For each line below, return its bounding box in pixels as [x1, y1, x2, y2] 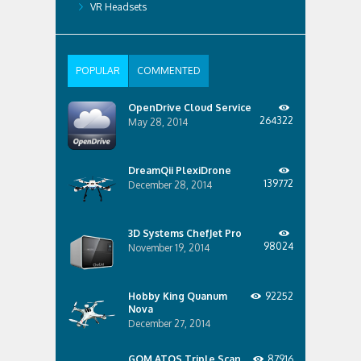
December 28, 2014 [128, 178, 212, 191]
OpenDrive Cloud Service [128, 101, 251, 114]
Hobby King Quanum [128, 289, 227, 302]
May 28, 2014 [128, 115, 188, 128]
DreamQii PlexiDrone [128, 164, 231, 176]
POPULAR [76, 64, 120, 77]
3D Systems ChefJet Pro [128, 226, 242, 239]
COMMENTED [137, 64, 201, 77]
